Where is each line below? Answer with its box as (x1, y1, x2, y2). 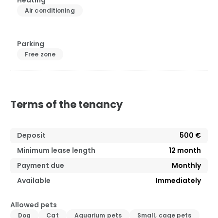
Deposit (17, 130, 46, 141)
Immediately (156, 176, 201, 186)
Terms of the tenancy (10, 97, 123, 112)
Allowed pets (10, 200, 57, 210)
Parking (17, 39, 44, 49)
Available (17, 176, 51, 186)
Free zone (25, 50, 55, 59)
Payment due (17, 161, 64, 171)
